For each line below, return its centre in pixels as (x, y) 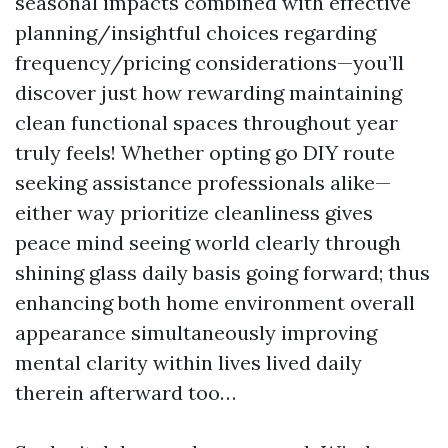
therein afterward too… (125, 392)
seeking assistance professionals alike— (203, 182)
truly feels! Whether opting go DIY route (205, 152)
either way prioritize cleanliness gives (194, 212)
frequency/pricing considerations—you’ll (209, 62)
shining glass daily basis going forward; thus (222, 272)
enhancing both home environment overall (215, 302)
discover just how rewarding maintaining (208, 92)
